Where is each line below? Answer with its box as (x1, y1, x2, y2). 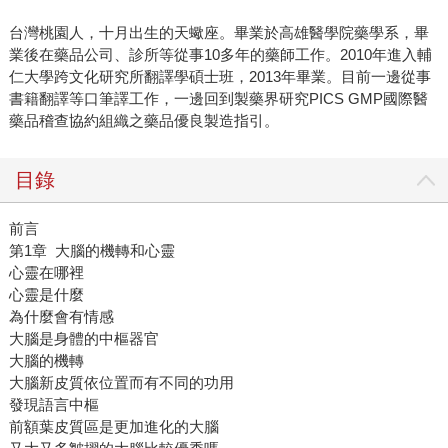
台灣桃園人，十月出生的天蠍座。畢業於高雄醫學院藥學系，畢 (8, 24, 429, 42)
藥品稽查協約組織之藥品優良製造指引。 (8, 112, 279, 130)
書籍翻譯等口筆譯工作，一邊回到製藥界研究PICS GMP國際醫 (8, 90, 428, 108)
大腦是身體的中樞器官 (8, 330, 159, 348)
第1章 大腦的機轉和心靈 (8, 242, 175, 260)
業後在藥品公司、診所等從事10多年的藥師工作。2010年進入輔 (8, 46, 432, 64)
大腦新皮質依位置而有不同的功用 (8, 374, 234, 392)
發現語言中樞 (8, 396, 99, 414)
